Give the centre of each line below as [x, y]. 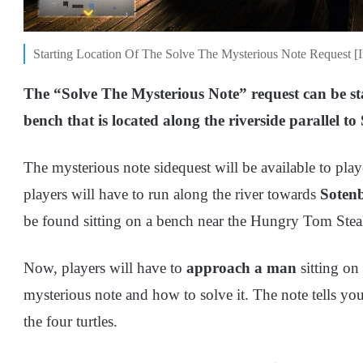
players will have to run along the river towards [172, 194]
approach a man [243, 268]
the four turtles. [73, 322]
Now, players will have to [105, 268]
